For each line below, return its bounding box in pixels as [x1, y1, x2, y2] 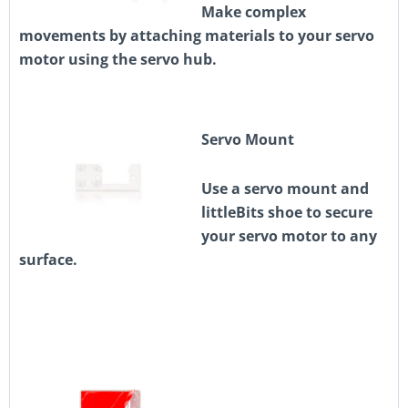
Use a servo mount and [201, 178, 369, 199]
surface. [19, 250, 77, 270]
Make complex [201, 2, 306, 22]
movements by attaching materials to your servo [19, 25, 374, 46]
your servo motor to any [201, 226, 377, 246]
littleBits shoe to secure [201, 202, 372, 222]
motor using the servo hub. [19, 49, 217, 69]
